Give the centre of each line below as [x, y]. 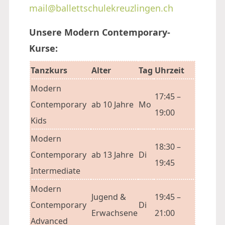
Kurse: [43, 48]
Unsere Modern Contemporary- [100, 32]
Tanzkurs [49, 70]
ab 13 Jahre [113, 155]
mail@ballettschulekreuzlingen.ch [101, 8]
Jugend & [109, 197]
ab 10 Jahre [113, 104]
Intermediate [55, 171]
